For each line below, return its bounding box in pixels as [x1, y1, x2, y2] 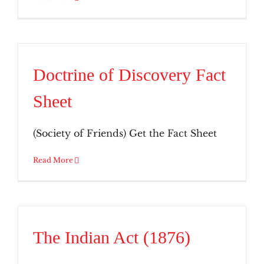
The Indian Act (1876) [33, 227, 190, 247]
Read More [33, 156, 73, 164]
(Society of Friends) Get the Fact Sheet [33, 127, 217, 139]
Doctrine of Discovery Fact [33, 65, 226, 84]
